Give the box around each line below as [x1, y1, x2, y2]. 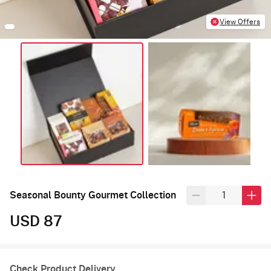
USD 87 [10, 215, 62, 230]
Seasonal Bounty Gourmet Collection [10, 191, 176, 201]
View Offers [220, 18, 261, 25]
